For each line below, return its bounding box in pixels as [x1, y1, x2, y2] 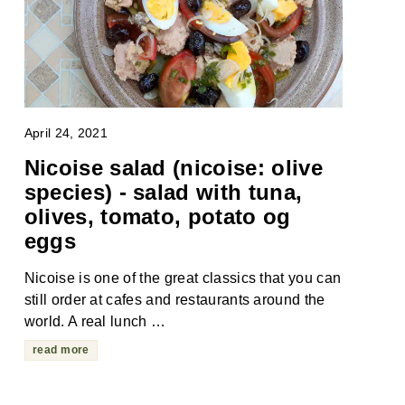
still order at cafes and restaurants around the [24, 291, 325, 307]
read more [32, 343, 89, 356]
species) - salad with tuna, [24, 179, 303, 204]
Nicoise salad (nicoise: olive [24, 155, 323, 180]
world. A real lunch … [24, 313, 166, 329]
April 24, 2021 [24, 126, 108, 141]
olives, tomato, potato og [24, 203, 291, 229]
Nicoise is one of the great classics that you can [24, 269, 342, 286]
